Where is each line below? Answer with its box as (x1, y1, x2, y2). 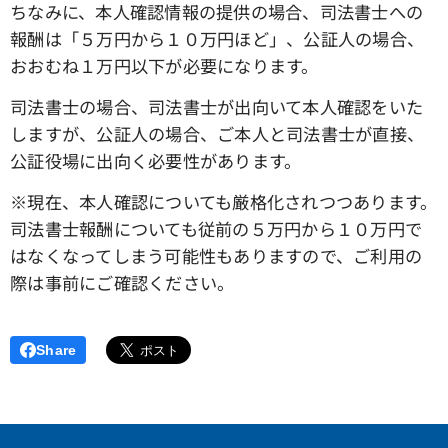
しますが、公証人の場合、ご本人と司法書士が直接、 (10, 121, 425, 147)
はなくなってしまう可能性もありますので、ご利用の (10, 243, 423, 269)
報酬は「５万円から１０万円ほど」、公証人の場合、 (10, 26, 425, 52)
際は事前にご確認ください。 (10, 270, 235, 296)
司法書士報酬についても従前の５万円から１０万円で (10, 216, 423, 242)
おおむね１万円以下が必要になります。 (10, 53, 319, 79)
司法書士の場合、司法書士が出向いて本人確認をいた (10, 94, 424, 120)
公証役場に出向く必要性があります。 (10, 148, 302, 174)
